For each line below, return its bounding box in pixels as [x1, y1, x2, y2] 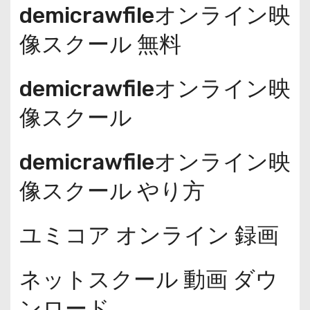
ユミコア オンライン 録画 [19, 221, 279, 248]
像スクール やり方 [19, 177, 205, 204]
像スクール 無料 [19, 30, 181, 57]
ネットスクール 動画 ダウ [19, 266, 278, 293]
